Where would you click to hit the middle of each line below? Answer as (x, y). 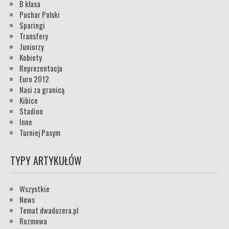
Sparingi (32, 25)
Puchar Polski (40, 14)
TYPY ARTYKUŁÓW (46, 161)
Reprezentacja (41, 68)
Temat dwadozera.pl (49, 210)
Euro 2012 (34, 79)
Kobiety (31, 57)
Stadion (31, 111)
